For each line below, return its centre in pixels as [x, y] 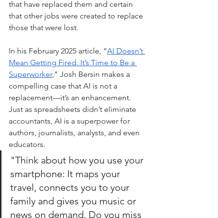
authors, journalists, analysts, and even [75, 133]
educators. [27, 145]
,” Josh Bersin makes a [92, 74]
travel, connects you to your [71, 188]
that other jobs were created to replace [77, 16]
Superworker [30, 74]
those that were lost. [44, 28]
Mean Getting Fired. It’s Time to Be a [73, 63]
